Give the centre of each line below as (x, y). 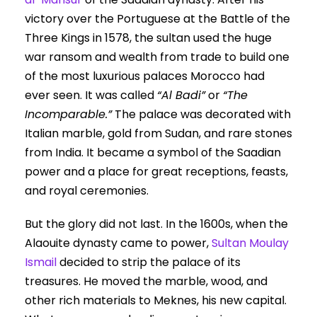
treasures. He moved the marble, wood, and (146, 282)
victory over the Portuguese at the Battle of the (157, 19)
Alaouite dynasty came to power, (118, 243)
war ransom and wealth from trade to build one (157, 57)
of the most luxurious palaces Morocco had (145, 76)
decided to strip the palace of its (149, 263)
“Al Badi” (181, 96)
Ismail (41, 263)
